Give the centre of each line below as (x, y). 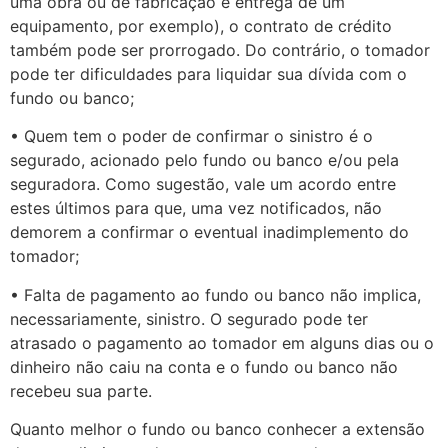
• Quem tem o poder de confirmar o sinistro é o (191, 136)
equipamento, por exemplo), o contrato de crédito (201, 25)
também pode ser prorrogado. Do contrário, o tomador (220, 49)
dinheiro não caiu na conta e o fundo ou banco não (204, 366)
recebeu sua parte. (81, 390)
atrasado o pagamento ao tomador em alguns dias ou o (222, 342)
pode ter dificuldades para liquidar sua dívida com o (208, 73)
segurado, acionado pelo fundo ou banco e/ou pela (204, 160)
